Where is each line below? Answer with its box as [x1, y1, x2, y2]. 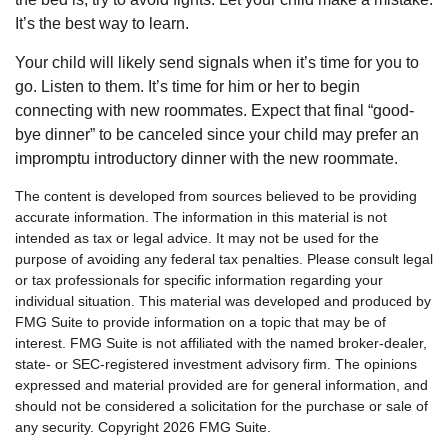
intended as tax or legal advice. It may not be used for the [15, 229, 379, 246]
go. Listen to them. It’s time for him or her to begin [15, 77, 360, 95]
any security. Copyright [15, 418, 163, 435]
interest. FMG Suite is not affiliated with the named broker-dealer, [15, 334, 427, 351]
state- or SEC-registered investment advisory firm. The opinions [15, 355, 417, 372]
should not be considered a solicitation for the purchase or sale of [15, 397, 428, 414]
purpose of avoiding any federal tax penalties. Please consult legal [15, 250, 433, 267]
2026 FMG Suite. [163, 418, 271, 435]
